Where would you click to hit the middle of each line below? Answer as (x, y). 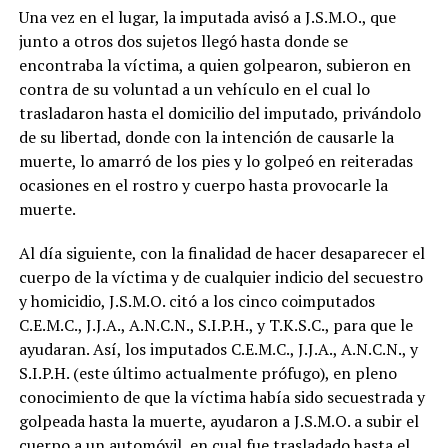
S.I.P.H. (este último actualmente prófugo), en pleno (207, 372)
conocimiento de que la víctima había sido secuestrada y (221, 396)
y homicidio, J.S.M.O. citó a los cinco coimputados (196, 300)
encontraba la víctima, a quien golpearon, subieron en (214, 64)
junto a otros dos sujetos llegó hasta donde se (183, 40)
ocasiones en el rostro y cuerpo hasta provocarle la (203, 184)
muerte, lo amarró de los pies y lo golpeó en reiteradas (215, 160)
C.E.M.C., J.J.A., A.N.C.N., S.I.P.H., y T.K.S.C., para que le (215, 324)
